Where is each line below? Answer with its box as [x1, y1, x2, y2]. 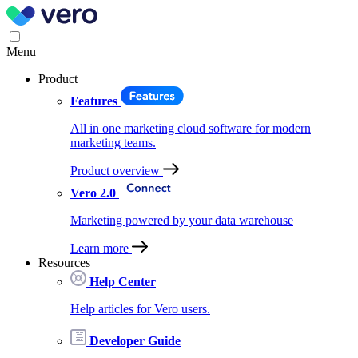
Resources [38, 256, 93, 269]
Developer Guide [86, 334, 181, 348]
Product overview [70, 164, 160, 177]
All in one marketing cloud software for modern [70, 121, 311, 135]
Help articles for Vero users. [70, 302, 210, 316]
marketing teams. [70, 136, 156, 149]
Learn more [70, 241, 132, 255]
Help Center [86, 275, 156, 288]
